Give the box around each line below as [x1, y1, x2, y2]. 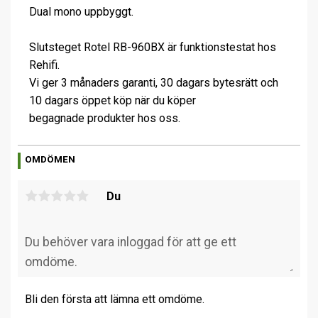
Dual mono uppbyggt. [29, 4, 133, 18]
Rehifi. [29, 57, 60, 72]
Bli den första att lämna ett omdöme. [25, 292, 204, 307]
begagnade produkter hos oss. [29, 111, 180, 125]
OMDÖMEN [25, 153, 76, 165]
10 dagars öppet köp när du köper [29, 93, 196, 107]
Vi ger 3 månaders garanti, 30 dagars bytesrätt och [29, 75, 278, 89]
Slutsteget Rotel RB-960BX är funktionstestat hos [29, 40, 276, 54]
